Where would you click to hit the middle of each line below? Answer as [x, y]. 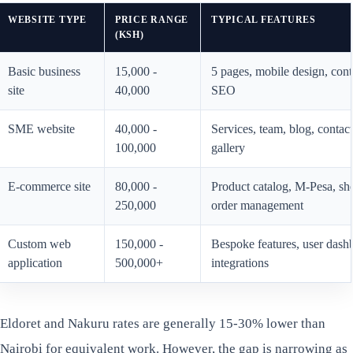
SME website [41, 129]
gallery [228, 148]
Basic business [44, 72]
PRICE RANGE [152, 20]
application [35, 263]
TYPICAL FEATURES [263, 20]
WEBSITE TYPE [47, 20]
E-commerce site [49, 187]
